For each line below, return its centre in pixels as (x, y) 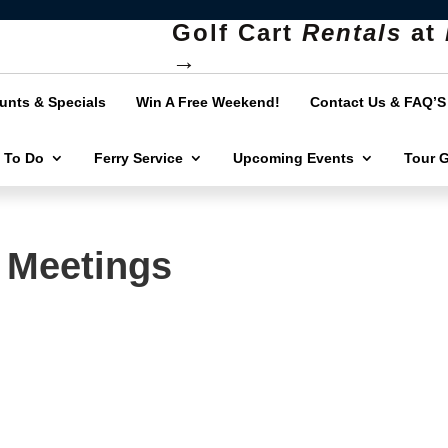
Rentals (352, 32)
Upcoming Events (294, 158)
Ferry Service (139, 158)
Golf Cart (237, 32)
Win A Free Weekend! (208, 102)
